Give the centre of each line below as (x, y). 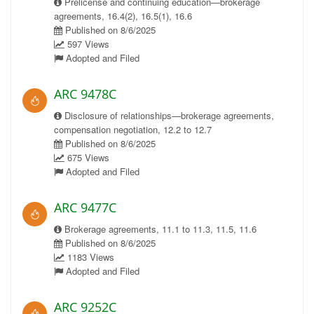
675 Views (87, 157)
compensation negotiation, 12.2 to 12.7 (133, 129)
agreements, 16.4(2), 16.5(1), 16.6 (123, 16)
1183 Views (89, 257)
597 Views (87, 44)
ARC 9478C (85, 94)
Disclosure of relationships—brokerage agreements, (168, 115)
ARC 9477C (85, 207)
